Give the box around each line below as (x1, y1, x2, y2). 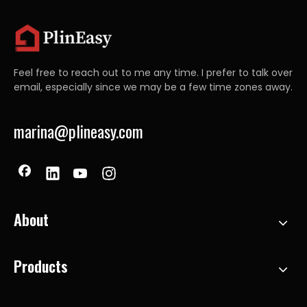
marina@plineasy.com (14, 119, 143, 143)
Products (14, 255, 68, 277)
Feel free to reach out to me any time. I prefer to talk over (14, 66, 293, 79)
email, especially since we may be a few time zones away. (14, 80, 293, 94)
